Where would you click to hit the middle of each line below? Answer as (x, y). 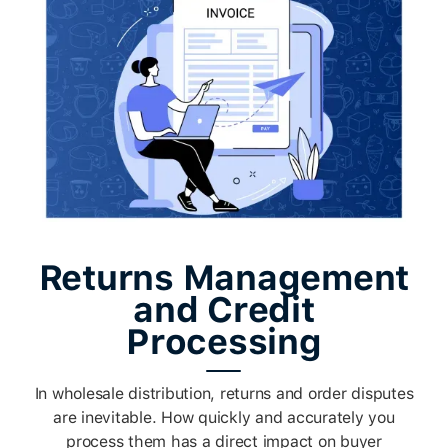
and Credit (224, 309)
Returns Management (224, 277)
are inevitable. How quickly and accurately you (224, 417)
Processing (224, 341)
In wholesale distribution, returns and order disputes (224, 393)
